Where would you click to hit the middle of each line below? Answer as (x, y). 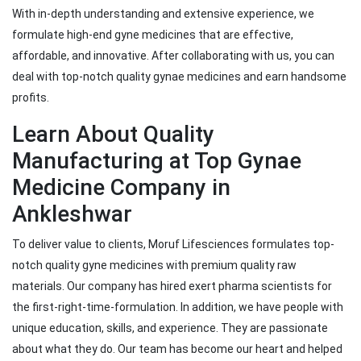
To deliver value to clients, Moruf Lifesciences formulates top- (173, 245)
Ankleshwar (72, 214)
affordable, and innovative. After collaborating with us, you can (173, 56)
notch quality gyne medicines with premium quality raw (154, 266)
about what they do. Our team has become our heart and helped (177, 349)
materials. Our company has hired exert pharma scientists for (172, 286)
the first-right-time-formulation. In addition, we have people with (178, 307)
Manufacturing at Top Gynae (157, 161)
